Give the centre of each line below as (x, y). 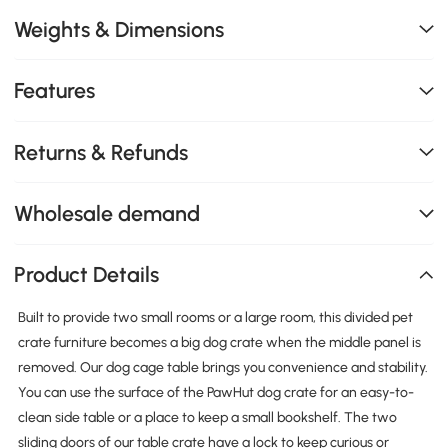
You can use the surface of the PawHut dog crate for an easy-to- (215, 393)
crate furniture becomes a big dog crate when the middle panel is (219, 343)
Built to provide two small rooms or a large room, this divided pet (215, 318)
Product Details (87, 275)
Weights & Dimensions (119, 29)
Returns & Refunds (101, 152)
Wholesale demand (107, 213)
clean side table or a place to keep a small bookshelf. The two (207, 418)
